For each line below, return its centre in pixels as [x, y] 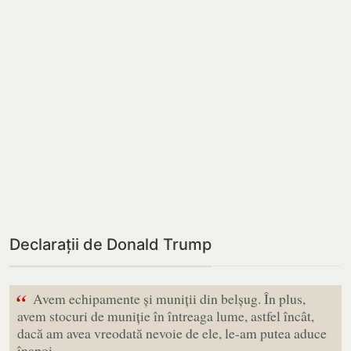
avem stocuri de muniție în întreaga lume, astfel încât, [166, 316]
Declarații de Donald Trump [110, 244]
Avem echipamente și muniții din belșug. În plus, [169, 299]
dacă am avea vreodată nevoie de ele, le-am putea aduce [172, 333]
